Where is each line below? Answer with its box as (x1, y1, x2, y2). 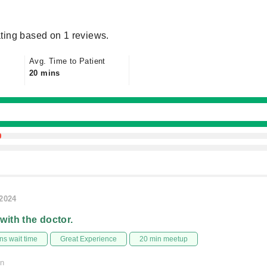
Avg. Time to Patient (29, 57, 105, 66)
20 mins (29, 69, 60, 77)
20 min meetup (139, 235, 188, 243)
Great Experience (60, 235, 117, 243)
